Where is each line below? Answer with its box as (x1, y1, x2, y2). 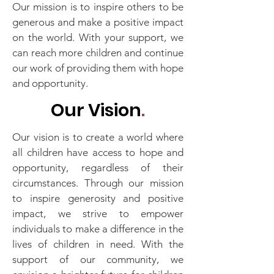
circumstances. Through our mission (12, 177, 183, 189)
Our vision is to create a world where (12, 131, 183, 143)
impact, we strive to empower (12, 207, 183, 220)
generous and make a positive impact (12, 16, 183, 28)
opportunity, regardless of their (12, 161, 183, 174)
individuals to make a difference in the (12, 223, 183, 235)
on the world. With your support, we (12, 31, 183, 43)
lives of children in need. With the (12, 238, 183, 250)
